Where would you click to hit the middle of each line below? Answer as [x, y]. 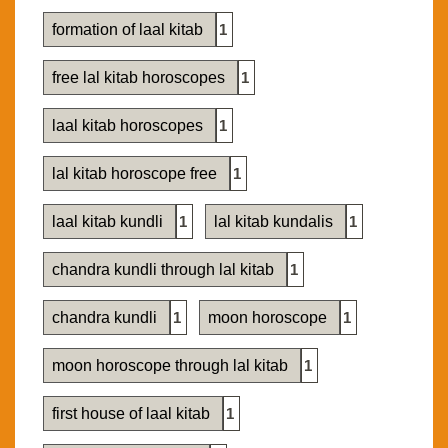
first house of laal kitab [133, 414]
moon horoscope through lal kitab [172, 366]
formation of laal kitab [129, 30]
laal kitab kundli [109, 222]
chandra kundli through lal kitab [165, 270]
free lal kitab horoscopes [140, 78]
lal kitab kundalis [275, 222]
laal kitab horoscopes [129, 126]
